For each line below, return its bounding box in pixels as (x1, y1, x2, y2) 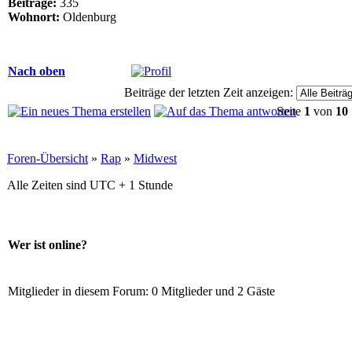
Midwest (134, 151, 177, 165)
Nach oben (8, 64, 65, 78)
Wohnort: (8, 9, 60, 24)
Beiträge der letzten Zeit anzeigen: (123, 85, 293, 99)
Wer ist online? (8, 238, 87, 252)
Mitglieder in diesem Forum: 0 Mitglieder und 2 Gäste (8, 284, 275, 298)
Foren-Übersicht (7, 151, 88, 165)
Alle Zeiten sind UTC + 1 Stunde (7, 178, 173, 192)
